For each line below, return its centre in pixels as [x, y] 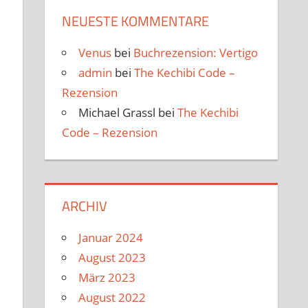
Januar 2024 [111, 238]
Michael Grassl [117, 112]
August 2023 [112, 258]
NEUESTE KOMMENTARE [136, 21]
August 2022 [112, 298]
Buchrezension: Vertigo [196, 52]
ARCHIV [85, 206]
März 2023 [107, 278]
